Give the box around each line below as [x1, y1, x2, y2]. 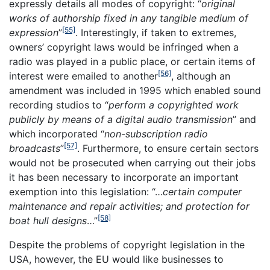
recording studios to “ [9, 98, 108, 111]
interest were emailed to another [9, 69, 158, 82]
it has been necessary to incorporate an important [9, 171, 239, 183]
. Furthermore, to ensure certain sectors [77, 142, 259, 154]
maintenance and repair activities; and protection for [9, 199, 250, 212]
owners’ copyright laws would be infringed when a [9, 40, 239, 53]
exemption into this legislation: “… [9, 185, 163, 198]
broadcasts [9, 142, 60, 154]
